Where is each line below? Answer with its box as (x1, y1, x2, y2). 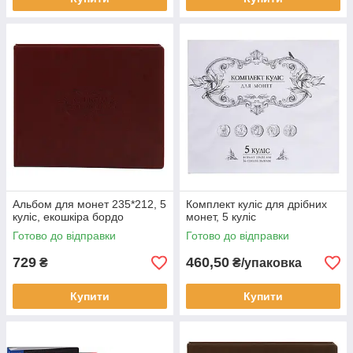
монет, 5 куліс (186, 210, 256, 223)
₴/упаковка (229, 256, 302, 269)
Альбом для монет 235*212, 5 (13, 198, 166, 210)
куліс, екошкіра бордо (13, 210, 124, 223)
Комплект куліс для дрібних (186, 198, 327, 210)
